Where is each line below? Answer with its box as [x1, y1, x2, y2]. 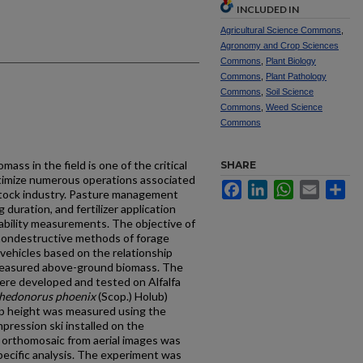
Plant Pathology [266, 71, 327, 81]
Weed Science [266, 102, 322, 112]
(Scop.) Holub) [96, 289, 168, 303]
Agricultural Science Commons [220, 25, 341, 35]
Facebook [241, 180, 293, 193]
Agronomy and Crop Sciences [220, 41, 339, 50]
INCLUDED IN [237, 3, 299, 15]
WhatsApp [293, 180, 346, 193]
